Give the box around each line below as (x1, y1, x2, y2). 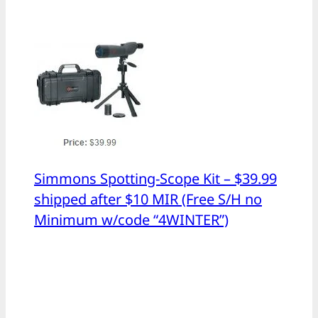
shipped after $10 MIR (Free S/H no (34, 190, 262, 209)
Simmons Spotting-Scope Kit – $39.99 (34, 169, 277, 189)
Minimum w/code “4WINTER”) (34, 210, 229, 230)
